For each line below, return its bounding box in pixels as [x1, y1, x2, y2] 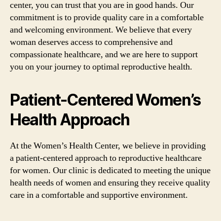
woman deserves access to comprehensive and [10, 36, 173, 48]
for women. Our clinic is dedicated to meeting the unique [10, 164, 211, 176]
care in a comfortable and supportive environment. [10, 189, 188, 201]
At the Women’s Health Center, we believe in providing [10, 140, 206, 151]
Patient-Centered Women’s [10, 90, 201, 110]
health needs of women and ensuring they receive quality [10, 177, 210, 188]
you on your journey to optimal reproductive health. [10, 61, 192, 73]
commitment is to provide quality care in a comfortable [10, 11, 204, 23]
